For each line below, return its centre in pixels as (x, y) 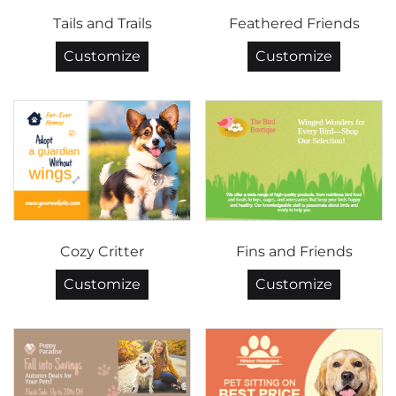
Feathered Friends (294, 23)
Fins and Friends (294, 252)
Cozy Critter (102, 252)
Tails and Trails (102, 23)
